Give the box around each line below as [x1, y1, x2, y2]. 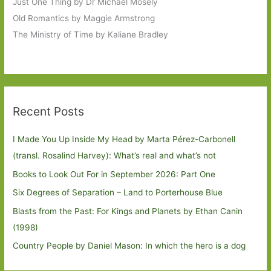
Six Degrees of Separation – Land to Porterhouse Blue [13, 188, 223, 198]
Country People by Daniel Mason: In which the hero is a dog [13, 241, 246, 250]
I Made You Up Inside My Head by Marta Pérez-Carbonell [13, 134, 236, 145]
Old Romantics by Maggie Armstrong [13, 13, 155, 24]
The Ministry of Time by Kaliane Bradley [13, 30, 169, 40]
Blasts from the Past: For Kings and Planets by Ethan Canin [13, 206, 243, 216]
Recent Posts [13, 104, 85, 119]
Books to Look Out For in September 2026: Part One [13, 169, 216, 179]
